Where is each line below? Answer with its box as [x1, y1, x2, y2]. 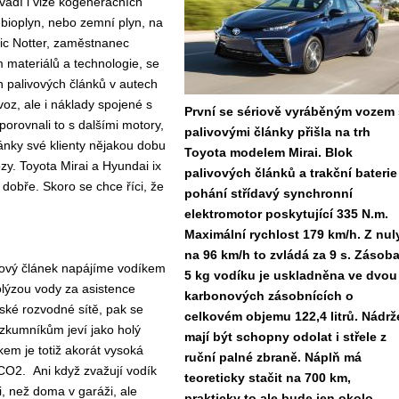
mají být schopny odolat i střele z [183, 330, 387, 344]
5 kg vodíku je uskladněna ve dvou [183, 268, 397, 282]
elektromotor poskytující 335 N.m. [183, 207, 388, 221]
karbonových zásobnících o [183, 289, 354, 303]
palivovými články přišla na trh [183, 125, 370, 139]
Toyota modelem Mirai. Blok [183, 145, 353, 159]
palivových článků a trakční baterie [183, 166, 397, 180]
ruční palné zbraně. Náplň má [183, 350, 362, 364]
